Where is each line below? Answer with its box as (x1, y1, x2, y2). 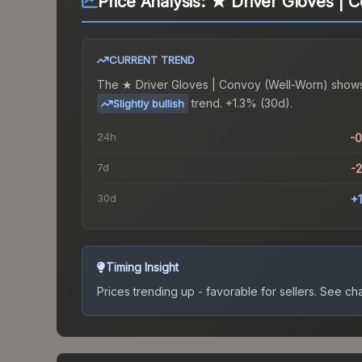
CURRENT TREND (109, 53, 195, 67)
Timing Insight (106, 260, 179, 275)
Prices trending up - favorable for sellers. (97, 284, 317, 299)
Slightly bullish (113, 97, 184, 111)
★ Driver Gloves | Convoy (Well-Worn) (122, 78, 328, 92)
